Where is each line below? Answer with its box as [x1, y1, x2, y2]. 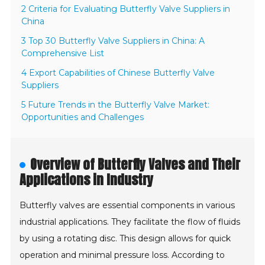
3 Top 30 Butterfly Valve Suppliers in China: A [21, 35, 205, 47]
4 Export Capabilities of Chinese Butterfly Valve [21, 67, 215, 79]
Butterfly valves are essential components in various [20, 200, 235, 211]
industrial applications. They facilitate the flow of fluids [20, 216, 241, 228]
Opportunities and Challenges [21, 112, 144, 123]
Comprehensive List [21, 48, 105, 59]
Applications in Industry [20, 170, 154, 190]
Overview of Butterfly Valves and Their [30, 154, 241, 174]
